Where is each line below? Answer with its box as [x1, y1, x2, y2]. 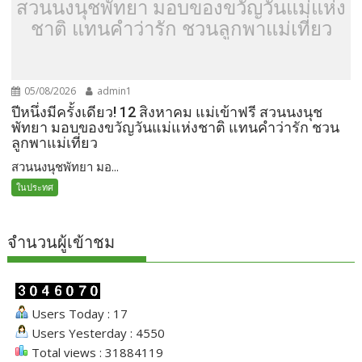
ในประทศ [16, 181, 54, 194]
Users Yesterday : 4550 [28, 325, 166, 342]
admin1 [95, 84, 133, 99]
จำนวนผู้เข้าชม [7, 233, 116, 253]
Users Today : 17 [28, 305, 128, 322]
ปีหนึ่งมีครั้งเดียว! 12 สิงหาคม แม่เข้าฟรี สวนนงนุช [11, 103, 323, 121]
